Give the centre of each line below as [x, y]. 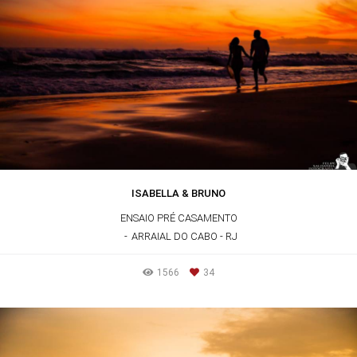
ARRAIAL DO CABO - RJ [184, 236]
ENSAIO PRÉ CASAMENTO [178, 218]
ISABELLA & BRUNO [178, 193]
